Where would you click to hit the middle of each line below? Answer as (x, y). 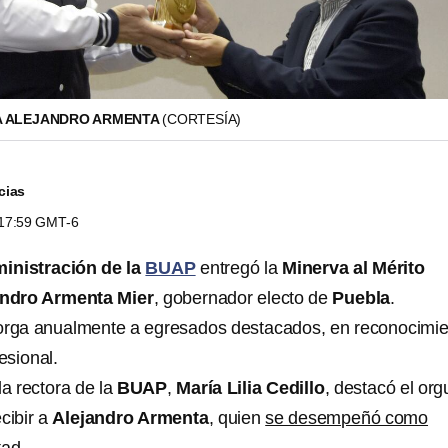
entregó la (239, 268)
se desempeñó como (347, 418)
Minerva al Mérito (353, 268)
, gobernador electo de (243, 298)
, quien (237, 418)
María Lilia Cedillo (250, 388)
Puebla (361, 298)
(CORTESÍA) (202, 119)
